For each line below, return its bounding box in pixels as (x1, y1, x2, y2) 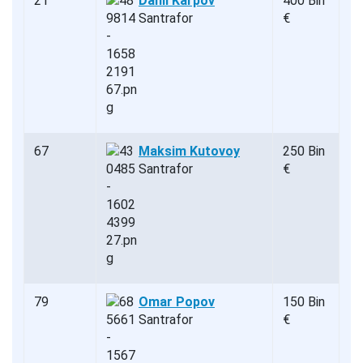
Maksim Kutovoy (139, 143, 240, 159)
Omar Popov (139, 293, 215, 310)
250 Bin (283, 143, 325, 159)
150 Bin (283, 293, 325, 310)
